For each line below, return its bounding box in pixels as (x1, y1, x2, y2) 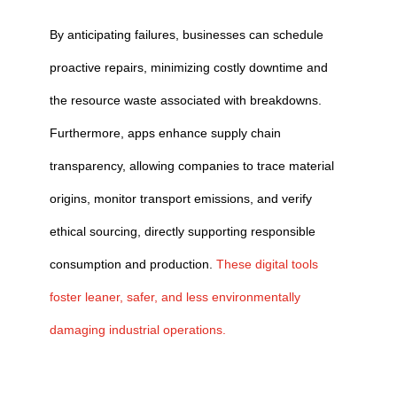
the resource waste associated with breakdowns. (49, 93, 322, 107)
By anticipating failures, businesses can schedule (49, 27, 323, 42)
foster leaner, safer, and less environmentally (49, 290, 300, 304)
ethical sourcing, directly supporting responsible (49, 224, 315, 238)
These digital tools (215, 257, 318, 271)
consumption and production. (49, 257, 216, 271)
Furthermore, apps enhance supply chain (49, 126, 281, 140)
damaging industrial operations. (49, 323, 226, 337)
